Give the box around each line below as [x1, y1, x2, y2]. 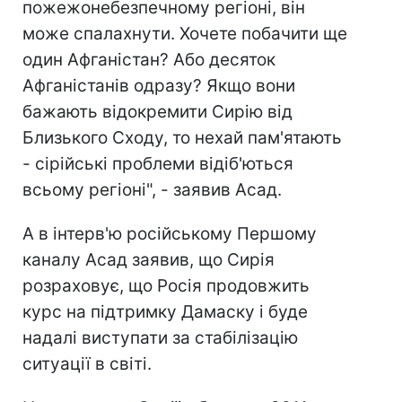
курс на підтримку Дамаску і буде [22, 301, 308, 322]
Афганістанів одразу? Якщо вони [22, 75, 295, 96]
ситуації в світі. [22, 354, 152, 374]
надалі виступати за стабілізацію [22, 328, 298, 348]
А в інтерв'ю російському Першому [22, 223, 317, 244]
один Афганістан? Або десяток [22, 49, 275, 70]
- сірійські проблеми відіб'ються [22, 153, 293, 174]
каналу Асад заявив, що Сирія [22, 249, 275, 270]
